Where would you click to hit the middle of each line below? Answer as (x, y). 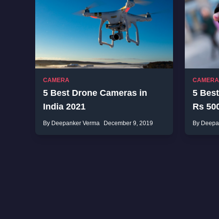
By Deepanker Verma (71, 123)
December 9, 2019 (128, 123)
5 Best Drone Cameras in (95, 93)
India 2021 (64, 107)
